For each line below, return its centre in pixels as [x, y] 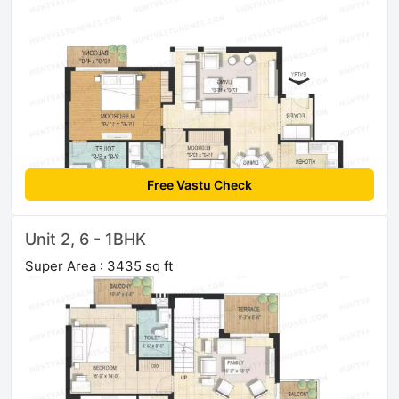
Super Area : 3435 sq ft [99, 266]
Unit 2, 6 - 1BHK [85, 240]
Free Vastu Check [199, 185]
